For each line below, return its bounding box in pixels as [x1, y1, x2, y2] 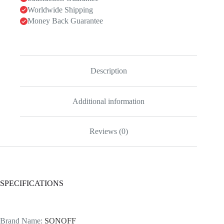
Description [90, 66, 127, 75]
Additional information [72, 96, 145, 105]
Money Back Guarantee [27, 16, 103, 25]
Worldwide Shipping [27, 5, 93, 14]
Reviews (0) [89, 127, 128, 136]
